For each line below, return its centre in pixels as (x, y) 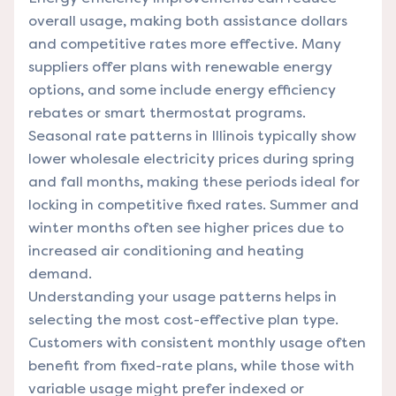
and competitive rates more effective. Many (185, 43)
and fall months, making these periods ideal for (194, 181)
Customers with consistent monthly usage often (197, 342)
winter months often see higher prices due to (186, 227)
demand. (60, 273)
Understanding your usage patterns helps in (183, 296)
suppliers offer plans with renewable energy (180, 66)
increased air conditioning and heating (166, 250)
